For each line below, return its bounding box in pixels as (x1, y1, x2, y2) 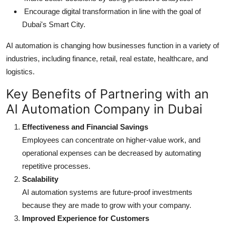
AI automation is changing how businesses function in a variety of (6, 41, 219, 50)
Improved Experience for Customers (22, 213, 149, 222)
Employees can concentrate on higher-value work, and (22, 135, 200, 144)
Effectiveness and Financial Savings (22, 122, 148, 131)
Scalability (22, 174, 58, 183)
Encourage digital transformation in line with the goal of (22, 7, 201, 16)
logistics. (6, 67, 35, 76)
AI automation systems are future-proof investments (22, 187, 192, 196)
